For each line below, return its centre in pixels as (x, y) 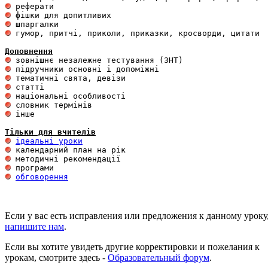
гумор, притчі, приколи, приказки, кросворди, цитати (135, 33)
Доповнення (29, 51)
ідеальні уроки (49, 141)
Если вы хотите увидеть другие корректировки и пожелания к (132, 247)
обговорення (42, 177)
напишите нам (34, 226)
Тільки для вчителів (50, 132)
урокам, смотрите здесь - (56, 258)
